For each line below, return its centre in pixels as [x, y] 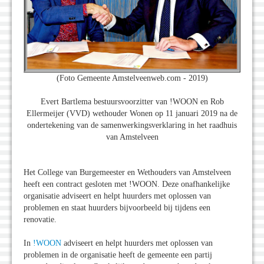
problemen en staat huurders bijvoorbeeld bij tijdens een [117, 208]
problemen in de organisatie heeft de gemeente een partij [118, 255]
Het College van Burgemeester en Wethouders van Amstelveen [127, 173]
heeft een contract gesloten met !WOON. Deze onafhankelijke [127, 184]
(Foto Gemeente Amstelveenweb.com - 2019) [132, 78]
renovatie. [40, 220]
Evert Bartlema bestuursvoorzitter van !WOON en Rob [132, 102]
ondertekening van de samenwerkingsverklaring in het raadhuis [132, 126]
